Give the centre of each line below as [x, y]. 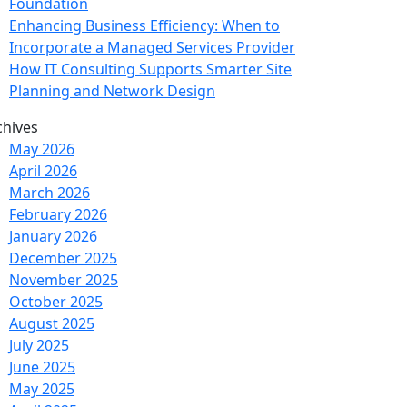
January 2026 [53, 236]
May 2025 [42, 388]
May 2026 [42, 149]
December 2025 [63, 258]
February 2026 [58, 214]
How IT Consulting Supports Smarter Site [150, 69]
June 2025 [42, 367]
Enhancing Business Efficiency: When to [144, 25]
